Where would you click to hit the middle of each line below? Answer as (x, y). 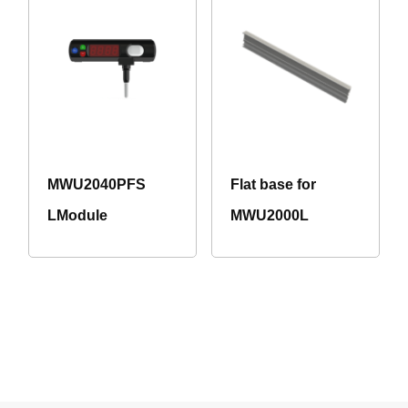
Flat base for (273, 185)
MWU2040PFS (97, 185)
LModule (77, 216)
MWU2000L (269, 216)
